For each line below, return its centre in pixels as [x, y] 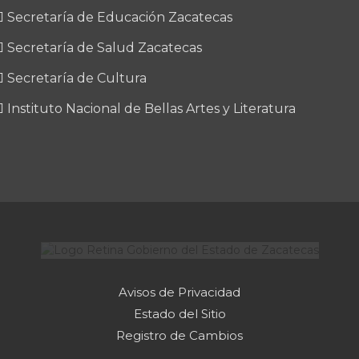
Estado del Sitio [179, 313]
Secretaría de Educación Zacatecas [119, 17]
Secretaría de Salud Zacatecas [104, 47]
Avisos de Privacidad [179, 292]
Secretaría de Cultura [77, 78]
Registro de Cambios [179, 335]
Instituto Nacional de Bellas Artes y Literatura [151, 108]
